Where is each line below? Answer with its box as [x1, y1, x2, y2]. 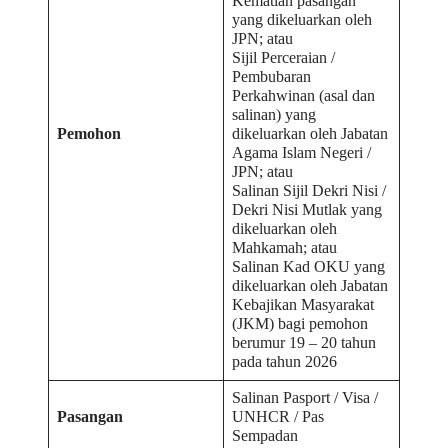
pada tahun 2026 [232, 353, 338, 372]
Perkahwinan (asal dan [232, 87, 376, 106]
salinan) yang [232, 106, 317, 125]
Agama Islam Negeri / [232, 144, 372, 163]
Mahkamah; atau [232, 239, 338, 258]
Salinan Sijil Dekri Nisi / [232, 182, 387, 201]
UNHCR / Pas [232, 408, 325, 427]
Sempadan [232, 427, 299, 446]
